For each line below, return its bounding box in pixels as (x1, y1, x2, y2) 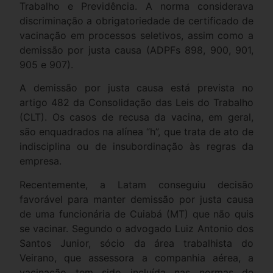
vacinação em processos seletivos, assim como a (19, 29, 253, 41)
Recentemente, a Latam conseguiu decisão (19, 178, 253, 191)
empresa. (19, 155, 62, 168)
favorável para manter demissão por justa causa (19, 193, 253, 205)
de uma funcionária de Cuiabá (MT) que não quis (19, 207, 253, 220)
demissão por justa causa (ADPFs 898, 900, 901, (19, 43, 253, 56)
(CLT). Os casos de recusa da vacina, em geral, (19, 111, 253, 124)
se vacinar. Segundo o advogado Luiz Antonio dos (19, 222, 253, 235)
